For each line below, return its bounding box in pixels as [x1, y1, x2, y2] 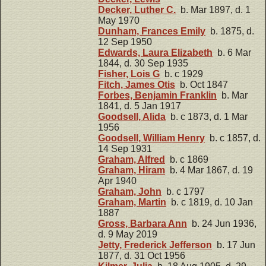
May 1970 [98, 15, 140, 26]
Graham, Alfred [98, 154, 165, 164]
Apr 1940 [98, 175, 137, 186]
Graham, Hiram [98, 164, 165, 175]
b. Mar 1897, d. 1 [176, 4, 251, 15]
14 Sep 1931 [98, 143, 152, 154]
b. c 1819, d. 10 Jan [166, 197, 253, 207]
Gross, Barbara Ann [98, 218, 187, 229]
